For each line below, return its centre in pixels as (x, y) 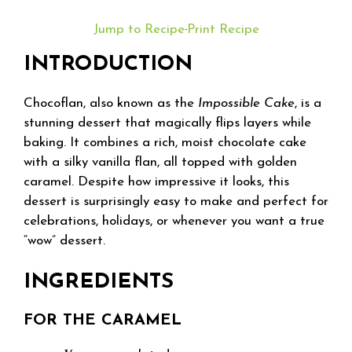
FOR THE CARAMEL (103, 321)
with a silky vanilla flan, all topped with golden (160, 162)
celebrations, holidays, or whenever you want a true (174, 221)
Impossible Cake (246, 103)
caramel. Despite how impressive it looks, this (156, 181)
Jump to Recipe (139, 29)
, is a (308, 103)
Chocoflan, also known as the (111, 103)
